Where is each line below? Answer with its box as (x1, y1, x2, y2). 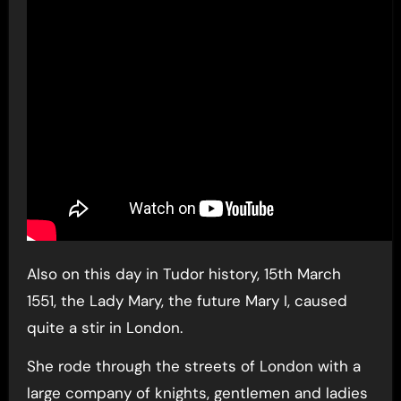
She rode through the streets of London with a (26, 356, 361, 376)
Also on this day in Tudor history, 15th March (26, 264, 341, 284)
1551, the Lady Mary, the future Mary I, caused (26, 291, 347, 311)
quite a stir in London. (26, 318, 183, 337)
